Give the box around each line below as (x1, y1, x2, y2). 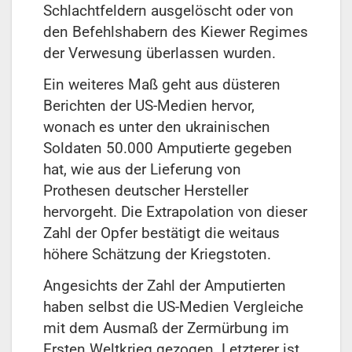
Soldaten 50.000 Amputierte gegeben (43, 139, 292, 158)
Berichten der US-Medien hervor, (43, 97, 255, 115)
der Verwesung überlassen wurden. (43, 44, 276, 63)
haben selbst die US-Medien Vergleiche (43, 298, 303, 317)
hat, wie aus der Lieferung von (43, 160, 241, 179)
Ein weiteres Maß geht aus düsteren (43, 75, 280, 94)
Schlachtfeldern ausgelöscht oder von (43, 2, 294, 20)
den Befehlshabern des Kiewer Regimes (43, 23, 308, 42)
